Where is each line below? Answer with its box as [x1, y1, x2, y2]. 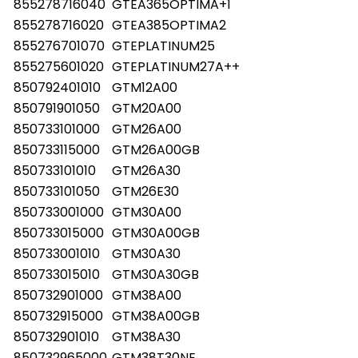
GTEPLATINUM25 [112, 36, 215, 55]
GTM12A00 [112, 78, 177, 97]
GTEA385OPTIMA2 [112, 15, 226, 34]
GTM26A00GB [112, 140, 200, 159]
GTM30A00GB [112, 223, 200, 242]
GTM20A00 [112, 98, 181, 117]
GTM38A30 [112, 327, 181, 346]
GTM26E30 [112, 181, 179, 201]
